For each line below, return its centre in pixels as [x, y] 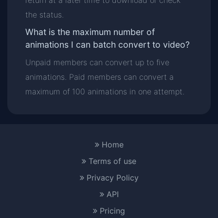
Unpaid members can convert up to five [98, 62]
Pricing [111, 211]
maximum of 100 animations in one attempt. [105, 91]
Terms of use [111, 161]
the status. [45, 15]
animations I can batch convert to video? [108, 45]
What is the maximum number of [90, 32]
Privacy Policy [111, 178]
